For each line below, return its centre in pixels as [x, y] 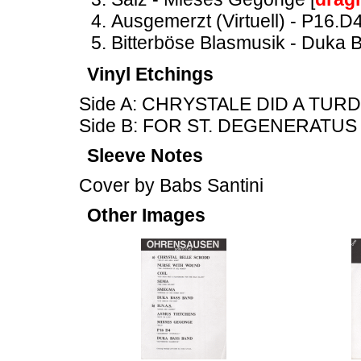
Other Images [146, 215]
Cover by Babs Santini [171, 185]
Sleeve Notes [145, 156]
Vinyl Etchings [150, 74]
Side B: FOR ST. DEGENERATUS [218, 126]
